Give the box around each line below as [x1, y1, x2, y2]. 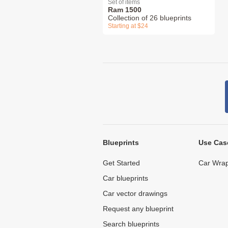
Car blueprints [103, 174, 148, 182]
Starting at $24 [108, 22, 148, 30]
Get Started [103, 158, 140, 167]
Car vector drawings [103, 189, 167, 197]
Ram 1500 [108, 5, 141, 14]
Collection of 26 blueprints [108, 13, 191, 22]
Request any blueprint [103, 204, 174, 213]
